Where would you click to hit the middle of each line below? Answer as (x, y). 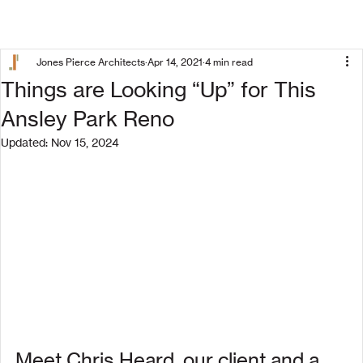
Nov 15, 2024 (85, 142)
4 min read (229, 62)
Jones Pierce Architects (91, 62)
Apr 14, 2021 (175, 62)
